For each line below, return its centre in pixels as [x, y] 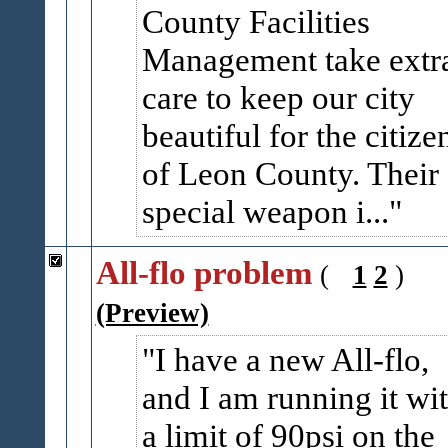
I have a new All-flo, [291, 359]
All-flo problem [203, 272]
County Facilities [255, 21]
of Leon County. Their [290, 173]
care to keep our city [278, 97]
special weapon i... [265, 211]
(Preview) [152, 313]
